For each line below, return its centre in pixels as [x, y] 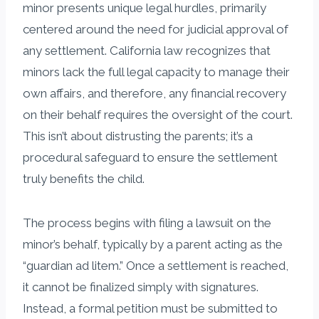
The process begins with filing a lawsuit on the [147, 223]
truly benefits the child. [84, 178]
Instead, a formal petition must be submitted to [150, 308]
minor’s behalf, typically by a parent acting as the [153, 244]
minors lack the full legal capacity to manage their [156, 72]
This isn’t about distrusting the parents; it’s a [138, 136]
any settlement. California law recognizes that [147, 50]
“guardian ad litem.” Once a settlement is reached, [156, 265]
